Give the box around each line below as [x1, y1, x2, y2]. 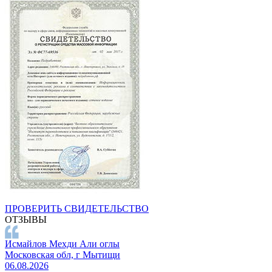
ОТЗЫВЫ [5, 214, 47, 225]
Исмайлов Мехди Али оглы [5, 238, 120, 249]
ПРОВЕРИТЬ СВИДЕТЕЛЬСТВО [5, 203, 149, 214]
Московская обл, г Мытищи [5, 249, 120, 260]
